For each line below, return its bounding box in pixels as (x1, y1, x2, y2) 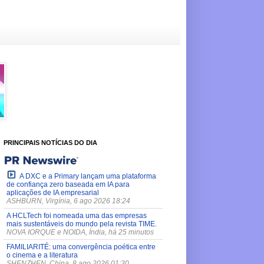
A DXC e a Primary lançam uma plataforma (19, 171, 156, 180)
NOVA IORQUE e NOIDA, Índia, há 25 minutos (6, 227, 154, 236)
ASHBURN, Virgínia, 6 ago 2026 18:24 (6, 196, 130, 205)
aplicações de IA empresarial (6, 188, 99, 197)
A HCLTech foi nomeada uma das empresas (6, 211, 147, 220)
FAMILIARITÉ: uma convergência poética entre (6, 242, 156, 251)
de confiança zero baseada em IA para (6, 180, 130, 189)
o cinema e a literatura (6, 250, 78, 259)
